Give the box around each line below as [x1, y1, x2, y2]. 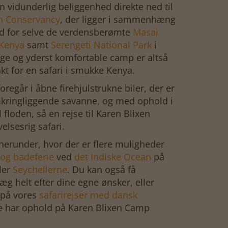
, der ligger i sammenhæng [60, 13, 176, 25]
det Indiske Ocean [74, 151, 151, 163]
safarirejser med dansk [39, 189, 137, 201]
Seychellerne [13, 163, 67, 176]
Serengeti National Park [51, 39, 152, 51]
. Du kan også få [67, 163, 136, 176]
